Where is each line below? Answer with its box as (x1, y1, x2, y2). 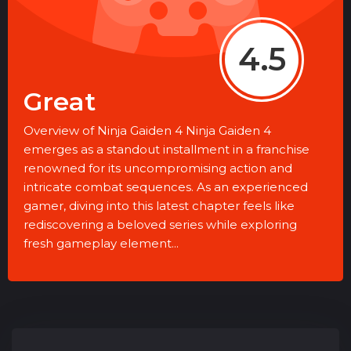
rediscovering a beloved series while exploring (24, 216, 297, 232)
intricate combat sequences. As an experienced (24, 179, 308, 194)
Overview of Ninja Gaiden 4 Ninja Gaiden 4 (24, 122, 271, 138)
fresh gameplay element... (24, 235, 179, 251)
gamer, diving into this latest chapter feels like (24, 197, 295, 213)
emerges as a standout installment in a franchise (24, 141, 309, 157)
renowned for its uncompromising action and (24, 160, 292, 175)
